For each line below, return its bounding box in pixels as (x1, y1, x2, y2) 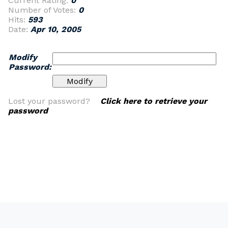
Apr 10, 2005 (31, 24, 81, 34)
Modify (9, 52, 37, 62)
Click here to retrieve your (100, 96, 207, 106)
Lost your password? (8, 96, 100, 106)
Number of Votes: (8, 5, 78, 15)
